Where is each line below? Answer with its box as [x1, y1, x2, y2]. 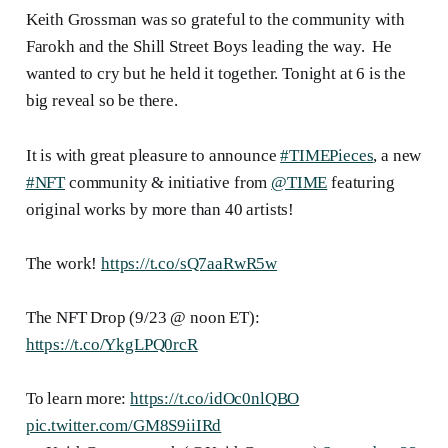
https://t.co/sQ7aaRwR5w [101, 254, 278, 274]
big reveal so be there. [25, 91, 178, 111]
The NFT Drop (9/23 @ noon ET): [25, 308, 260, 328]
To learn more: [25, 389, 131, 409]
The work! [25, 254, 102, 274]
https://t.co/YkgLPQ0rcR [25, 335, 198, 355]
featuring [327, 173, 395, 193]
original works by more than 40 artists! [25, 200, 295, 220]
